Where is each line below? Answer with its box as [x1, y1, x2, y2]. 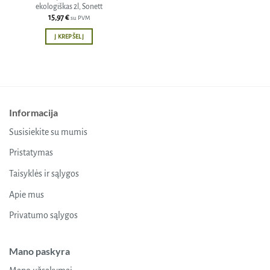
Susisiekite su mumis [9, 127, 87, 137]
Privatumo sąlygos [9, 210, 78, 221]
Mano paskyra [9, 245, 70, 257]
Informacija [9, 106, 58, 118]
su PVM [70, 14, 90, 22]
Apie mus [9, 189, 44, 199]
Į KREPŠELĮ [54, 33, 84, 40]
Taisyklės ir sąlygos [9, 169, 79, 178]
